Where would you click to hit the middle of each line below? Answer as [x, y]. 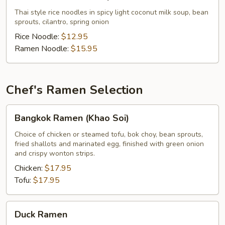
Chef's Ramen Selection [75, 90]
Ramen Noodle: [43, 49]
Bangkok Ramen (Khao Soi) [72, 118]
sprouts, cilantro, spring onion [62, 22]
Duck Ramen [41, 214]
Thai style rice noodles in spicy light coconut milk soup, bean [111, 12]
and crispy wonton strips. [55, 153]
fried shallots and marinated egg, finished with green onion [109, 144]
